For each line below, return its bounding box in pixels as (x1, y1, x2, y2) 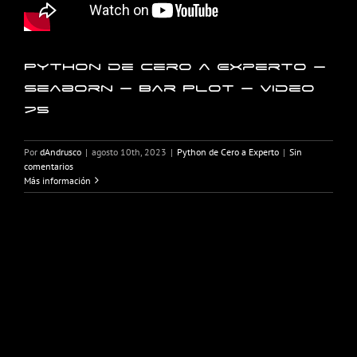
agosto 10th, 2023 (92, 145, 167, 158)
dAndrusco (40, 145, 81, 158)
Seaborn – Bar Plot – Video (24, 80, 315, 95)
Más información (24, 174, 91, 186)
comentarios (24, 159, 73, 172)
